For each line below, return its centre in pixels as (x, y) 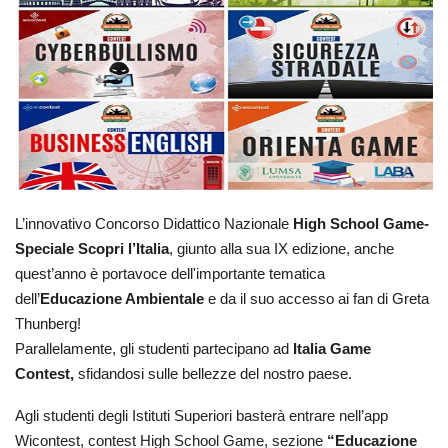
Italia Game (332, 348)
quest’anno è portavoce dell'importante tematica (170, 273)
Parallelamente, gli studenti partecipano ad (154, 348)
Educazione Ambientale (122, 298)
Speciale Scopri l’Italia (92, 248)
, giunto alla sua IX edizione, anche (281, 248)
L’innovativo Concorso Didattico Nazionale (154, 223)
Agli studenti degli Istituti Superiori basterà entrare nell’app (201, 416)
